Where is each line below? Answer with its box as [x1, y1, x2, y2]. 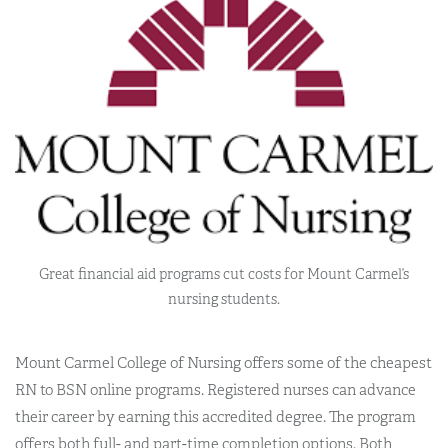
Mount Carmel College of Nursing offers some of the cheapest [15, 353, 432, 372]
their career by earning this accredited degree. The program [15, 407, 416, 426]
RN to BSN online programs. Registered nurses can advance [15, 380, 416, 399]
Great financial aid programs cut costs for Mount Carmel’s [39, 265, 409, 283]
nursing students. [168, 290, 280, 308]
